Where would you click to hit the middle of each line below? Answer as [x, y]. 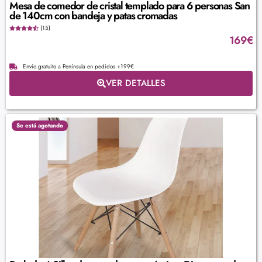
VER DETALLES [135, 83]
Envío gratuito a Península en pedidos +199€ [78, 67]
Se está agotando [40, 126]
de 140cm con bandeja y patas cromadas [93, 16]
